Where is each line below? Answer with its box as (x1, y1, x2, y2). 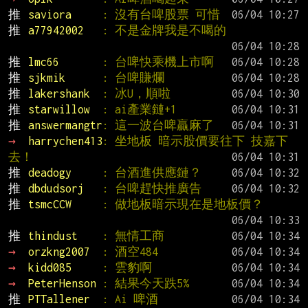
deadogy (27, 166, 102, 179)
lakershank (27, 87, 102, 100)
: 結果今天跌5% (102, 277, 189, 290)
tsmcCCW (27, 198, 102, 211)
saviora (27, 8, 102, 21)
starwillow (27, 103, 102, 116)
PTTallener (27, 293, 102, 306)
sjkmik (27, 71, 102, 85)
